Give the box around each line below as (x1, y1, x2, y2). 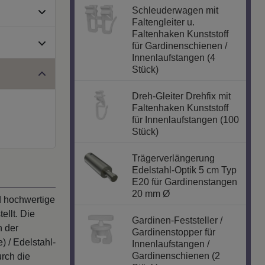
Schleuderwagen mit (132, 5, 219, 16)
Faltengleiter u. (132, 17, 195, 28)
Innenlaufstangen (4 (132, 53, 216, 63)
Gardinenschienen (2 (132, 251, 221, 261)
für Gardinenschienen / (132, 41, 228, 51)
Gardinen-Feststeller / (132, 215, 223, 226)
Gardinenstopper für (132, 227, 216, 238)
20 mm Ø (132, 189, 170, 199)
